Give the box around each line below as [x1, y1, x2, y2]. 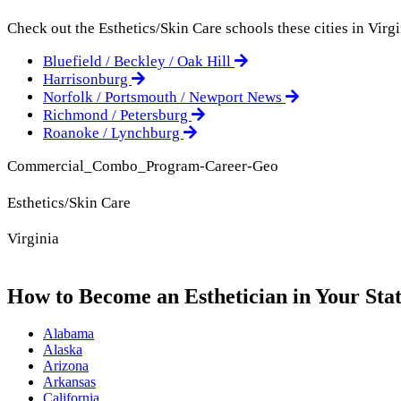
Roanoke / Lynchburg [43, 124, 183, 141]
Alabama [43, 326, 94, 342]
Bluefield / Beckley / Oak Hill [43, 52, 235, 70]
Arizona [43, 358, 89, 374]
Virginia [7, 230, 59, 248]
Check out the [7, 19, 98, 37]
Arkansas [43, 374, 96, 390]
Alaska [43, 342, 82, 358]
